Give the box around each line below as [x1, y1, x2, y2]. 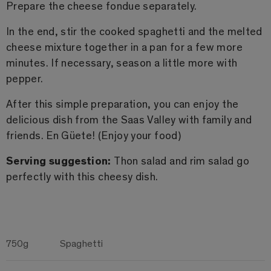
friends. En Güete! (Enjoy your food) [6, 128, 181, 142]
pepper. [6, 71, 44, 85]
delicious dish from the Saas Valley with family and [6, 112, 252, 126]
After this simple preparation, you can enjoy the [6, 96, 239, 111]
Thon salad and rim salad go [114, 153, 249, 168]
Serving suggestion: [6, 153, 114, 168]
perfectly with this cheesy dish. [6, 169, 158, 183]
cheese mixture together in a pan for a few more [6, 39, 243, 54]
